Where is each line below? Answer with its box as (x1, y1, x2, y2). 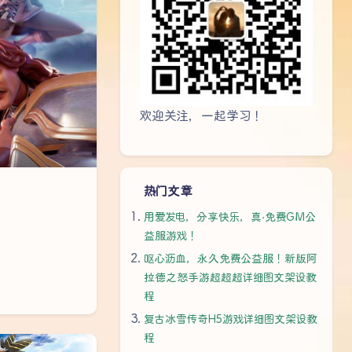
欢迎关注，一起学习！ (140, 109, 263, 123)
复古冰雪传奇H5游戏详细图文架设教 (144, 313, 317, 326)
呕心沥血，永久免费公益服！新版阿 (144, 252, 317, 266)
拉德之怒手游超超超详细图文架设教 (144, 271, 317, 284)
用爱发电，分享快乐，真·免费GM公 (144, 211, 316, 224)
